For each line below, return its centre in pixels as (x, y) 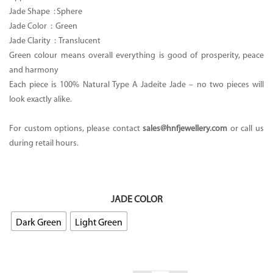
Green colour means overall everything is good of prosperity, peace (136, 56)
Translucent (80, 41)
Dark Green (39, 223)
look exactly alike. (41, 100)
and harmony (34, 70)
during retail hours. (44, 144)
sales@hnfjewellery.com (185, 129)
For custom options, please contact (76, 129)
